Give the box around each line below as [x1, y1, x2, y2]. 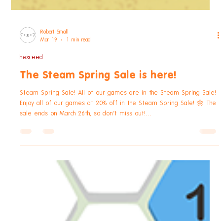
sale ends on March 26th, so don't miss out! [20, 159, 146, 167]
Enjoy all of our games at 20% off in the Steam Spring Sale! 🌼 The [20, 148, 217, 156]
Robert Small [40, 78, 69, 84]
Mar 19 [40, 86, 58, 92]
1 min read [66, 86, 91, 92]
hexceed [20, 103, 43, 110]
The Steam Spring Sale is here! [20, 118, 177, 131]
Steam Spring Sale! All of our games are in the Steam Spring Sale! [20, 138, 217, 146]
